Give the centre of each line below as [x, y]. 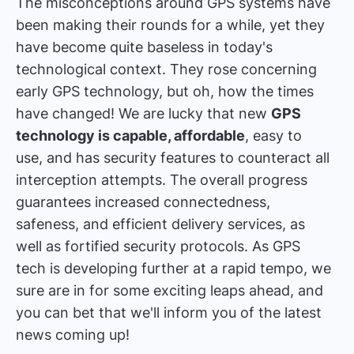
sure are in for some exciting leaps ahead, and [169, 290]
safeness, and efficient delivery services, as [160, 224]
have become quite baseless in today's [144, 47]
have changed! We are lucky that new [143, 113]
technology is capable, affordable [130, 135]
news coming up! [73, 334]
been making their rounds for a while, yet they [170, 24]
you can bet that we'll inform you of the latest [169, 312]
